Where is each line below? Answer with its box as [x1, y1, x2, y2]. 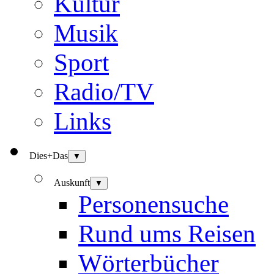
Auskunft [54, 177, 90, 188]
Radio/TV [54, 78, 154, 106]
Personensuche [78, 190, 229, 219]
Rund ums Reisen [78, 220, 256, 248]
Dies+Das [29, 150, 68, 161]
